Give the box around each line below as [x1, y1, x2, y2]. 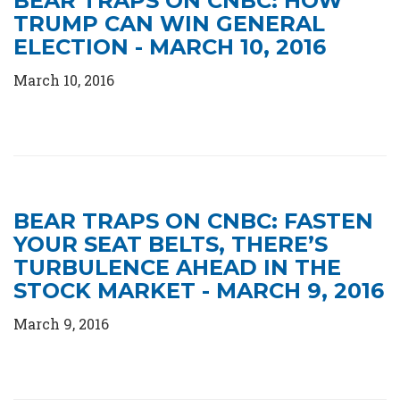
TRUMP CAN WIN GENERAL [13, 11, 325, 37]
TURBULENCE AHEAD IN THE [13, 254, 341, 280]
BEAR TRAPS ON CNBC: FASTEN [13, 208, 373, 234]
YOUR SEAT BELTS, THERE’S [13, 231, 328, 257]
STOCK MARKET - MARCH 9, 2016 [13, 278, 384, 304]
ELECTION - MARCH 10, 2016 [13, 34, 326, 60]
